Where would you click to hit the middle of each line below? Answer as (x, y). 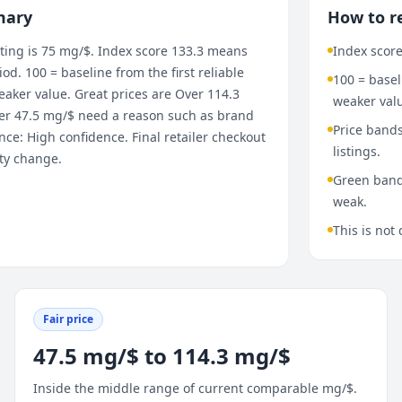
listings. (356, 151)
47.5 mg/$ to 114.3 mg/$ (162, 356)
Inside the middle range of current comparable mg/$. (195, 388)
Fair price (68, 319)
